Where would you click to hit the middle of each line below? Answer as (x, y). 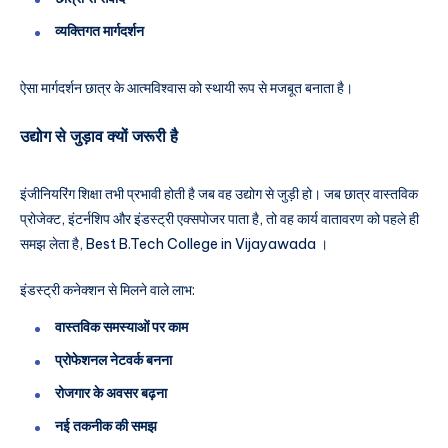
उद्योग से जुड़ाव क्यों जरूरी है (99, 135)
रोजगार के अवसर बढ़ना (111, 393)
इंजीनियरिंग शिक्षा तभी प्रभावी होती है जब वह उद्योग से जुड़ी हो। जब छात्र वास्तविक (219, 193)
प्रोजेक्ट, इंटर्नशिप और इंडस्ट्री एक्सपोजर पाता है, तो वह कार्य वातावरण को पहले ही (219, 218)
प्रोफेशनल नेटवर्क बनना (113, 360)
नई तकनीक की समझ (106, 426)
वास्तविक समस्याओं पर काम (121, 327)
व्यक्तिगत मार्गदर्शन (99, 31)
